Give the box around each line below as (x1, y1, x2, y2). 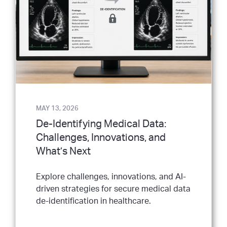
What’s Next (36, 146, 91, 157)
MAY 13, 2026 (36, 105, 79, 111)
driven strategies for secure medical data (36, 185, 191, 193)
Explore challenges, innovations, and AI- (36, 173, 186, 181)
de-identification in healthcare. (36, 197, 151, 205)
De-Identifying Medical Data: (36, 119, 166, 129)
